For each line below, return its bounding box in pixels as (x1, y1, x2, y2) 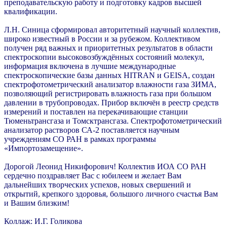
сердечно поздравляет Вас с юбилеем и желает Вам (4, 171, 181, 180)
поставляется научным (101, 125, 179, 134)
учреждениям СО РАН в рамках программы (4, 134, 156, 143)
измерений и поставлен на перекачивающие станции (4, 107, 188, 116)
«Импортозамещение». (4, 143, 83, 153)
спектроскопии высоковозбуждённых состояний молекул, (4, 52, 204, 61)
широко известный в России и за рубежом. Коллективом (4, 34, 200, 43)
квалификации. (4, 7, 57, 16)
